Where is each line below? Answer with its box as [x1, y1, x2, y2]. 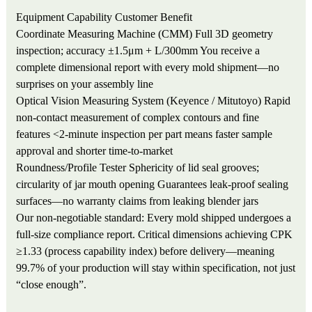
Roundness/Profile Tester [16, 162, 127, 174]
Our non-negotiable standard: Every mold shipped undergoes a [16, 212, 292, 224]
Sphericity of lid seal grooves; [129, 162, 260, 174]
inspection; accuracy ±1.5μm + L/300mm [16, 45, 198, 57]
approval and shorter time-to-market [16, 145, 173, 157]
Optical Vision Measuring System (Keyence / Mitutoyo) [16, 95, 262, 107]
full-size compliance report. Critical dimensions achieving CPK [16, 228, 293, 241]
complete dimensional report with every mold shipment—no [16, 61, 280, 74]
